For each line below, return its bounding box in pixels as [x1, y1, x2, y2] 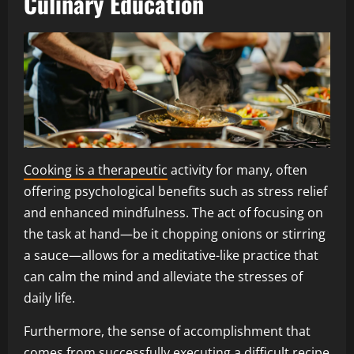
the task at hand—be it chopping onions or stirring [24, 224, 326, 243]
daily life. [24, 288, 75, 307]
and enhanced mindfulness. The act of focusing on [24, 203, 323, 221]
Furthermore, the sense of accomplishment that [24, 322, 311, 340]
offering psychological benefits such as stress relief [24, 182, 327, 200]
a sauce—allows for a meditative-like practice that [24, 246, 318, 264]
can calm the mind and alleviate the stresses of [24, 267, 303, 285]
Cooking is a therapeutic [24, 160, 168, 179]
